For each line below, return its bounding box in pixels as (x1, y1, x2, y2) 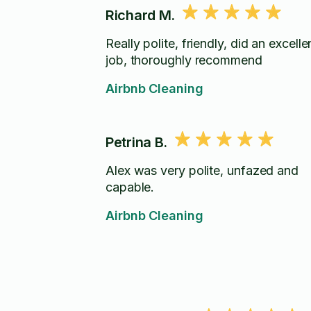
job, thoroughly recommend (106, 53, 262, 67)
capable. (106, 180, 155, 194)
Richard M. (106, 7, 175, 24)
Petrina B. (106, 134, 167, 151)
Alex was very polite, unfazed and (106, 163, 299, 178)
